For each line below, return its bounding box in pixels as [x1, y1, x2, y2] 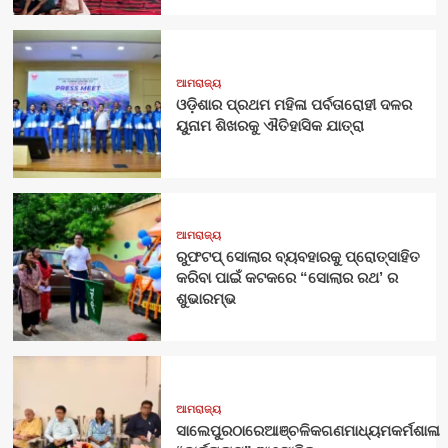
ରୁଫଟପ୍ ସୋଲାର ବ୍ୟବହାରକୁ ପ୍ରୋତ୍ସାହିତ [175, 248, 420, 266]
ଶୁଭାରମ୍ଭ [175, 290, 236, 308]
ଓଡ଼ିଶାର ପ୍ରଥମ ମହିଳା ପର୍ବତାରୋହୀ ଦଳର [175, 95, 412, 113]
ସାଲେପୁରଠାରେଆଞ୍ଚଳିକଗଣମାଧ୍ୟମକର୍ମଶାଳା [175, 421, 440, 439]
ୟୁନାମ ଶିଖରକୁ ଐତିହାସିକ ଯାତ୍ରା [175, 116, 364, 134]
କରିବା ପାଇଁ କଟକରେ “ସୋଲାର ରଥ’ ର [175, 269, 398, 287]
